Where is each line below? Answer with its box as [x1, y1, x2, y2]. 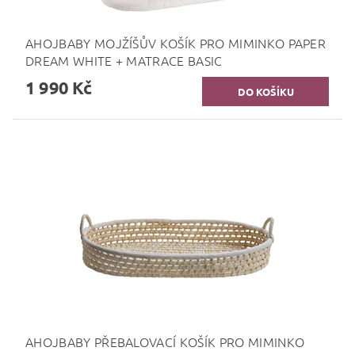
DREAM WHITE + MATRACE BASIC [25, 51, 223, 69]
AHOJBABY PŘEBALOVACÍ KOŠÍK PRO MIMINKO [25, 332, 305, 350]
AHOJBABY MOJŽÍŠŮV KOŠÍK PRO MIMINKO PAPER [25, 33, 326, 52]
